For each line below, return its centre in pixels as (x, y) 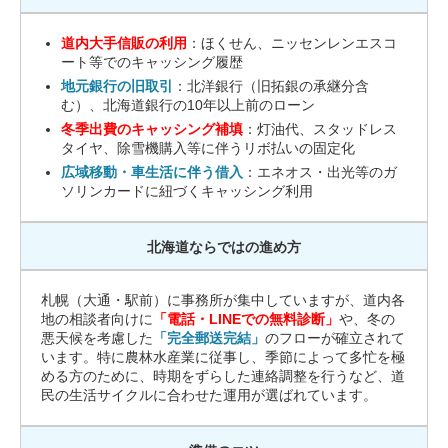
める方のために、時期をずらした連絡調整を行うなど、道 (223, 376)
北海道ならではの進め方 (224, 247)
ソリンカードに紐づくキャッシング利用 (187, 191)
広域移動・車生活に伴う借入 (152, 172)
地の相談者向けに (97, 319)
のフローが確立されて (335, 338)
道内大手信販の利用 (124, 43)
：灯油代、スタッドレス (320, 129)
